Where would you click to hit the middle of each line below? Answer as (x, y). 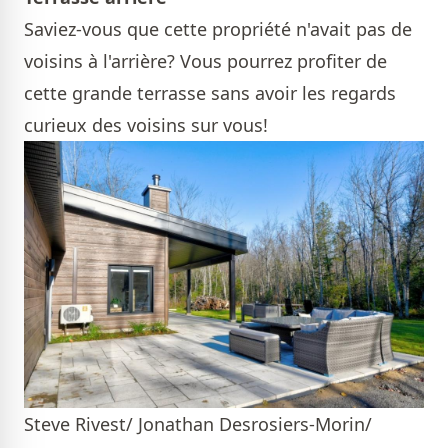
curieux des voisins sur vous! (146, 125)
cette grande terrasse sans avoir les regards (210, 93)
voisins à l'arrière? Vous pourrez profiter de (205, 61)
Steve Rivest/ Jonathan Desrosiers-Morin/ (198, 423)
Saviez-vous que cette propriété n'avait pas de (218, 29)
